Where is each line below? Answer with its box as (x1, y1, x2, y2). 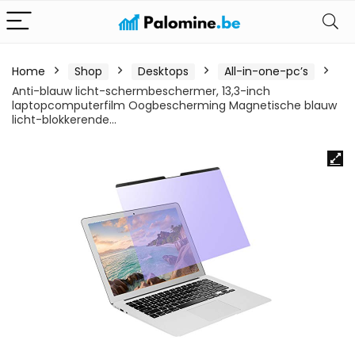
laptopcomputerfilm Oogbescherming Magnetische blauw (12, 97, 337, 113)
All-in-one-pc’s (224, 63, 308, 79)
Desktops (138, 63, 189, 79)
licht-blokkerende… (12, 112, 116, 128)
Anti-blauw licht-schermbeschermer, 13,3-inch (12, 83, 270, 99)
